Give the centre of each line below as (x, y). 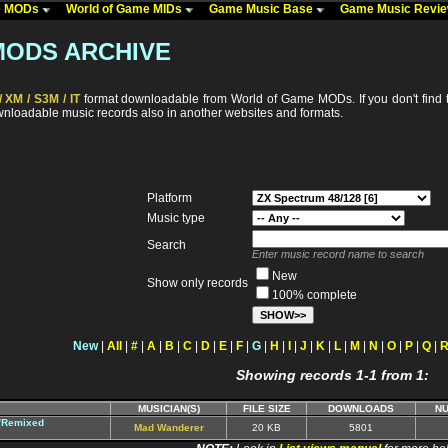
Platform (169, 198)
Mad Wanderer (168, 428)
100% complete (314, 295)
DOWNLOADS (361, 409)
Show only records (197, 283)
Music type (176, 218)
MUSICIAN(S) (168, 409)
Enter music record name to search (338, 254)
